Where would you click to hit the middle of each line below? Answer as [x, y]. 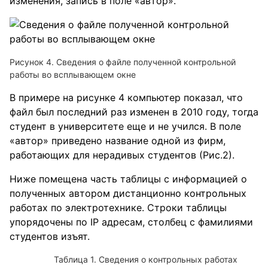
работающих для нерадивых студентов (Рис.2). [122, 155]
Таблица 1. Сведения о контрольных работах [146, 259]
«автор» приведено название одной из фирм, [118, 140]
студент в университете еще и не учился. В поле [125, 126]
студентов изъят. [50, 236]
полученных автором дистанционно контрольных [128, 193]
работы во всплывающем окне [73, 74]
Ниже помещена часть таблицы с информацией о [128, 179]
